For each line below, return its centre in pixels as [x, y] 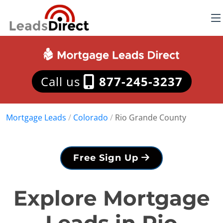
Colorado [91, 117]
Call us [62, 81]
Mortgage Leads [36, 117]
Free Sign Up [107, 158]
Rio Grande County [151, 117]
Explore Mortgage [111, 198]
